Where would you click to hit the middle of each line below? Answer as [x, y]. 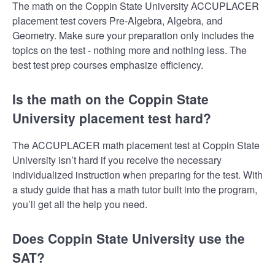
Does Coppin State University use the [129, 238]
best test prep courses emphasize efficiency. [108, 64]
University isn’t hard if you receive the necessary [117, 160]
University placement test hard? [112, 118]
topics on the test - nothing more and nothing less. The [130, 50]
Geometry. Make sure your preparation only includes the [133, 35]
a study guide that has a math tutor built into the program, [135, 190]
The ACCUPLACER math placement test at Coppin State [136, 145]
